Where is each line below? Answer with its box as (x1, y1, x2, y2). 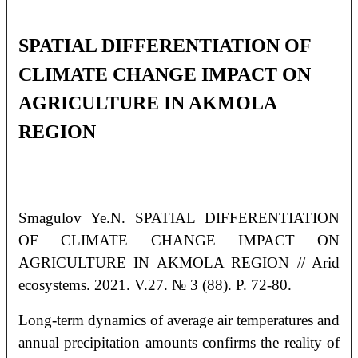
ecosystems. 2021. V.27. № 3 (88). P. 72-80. (18, 276, 292, 293)
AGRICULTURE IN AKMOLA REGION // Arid (18, 253, 340, 271)
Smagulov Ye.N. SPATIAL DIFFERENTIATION (18, 209, 340, 226)
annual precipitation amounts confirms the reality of (18, 333, 340, 351)
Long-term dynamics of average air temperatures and (18, 311, 340, 328)
